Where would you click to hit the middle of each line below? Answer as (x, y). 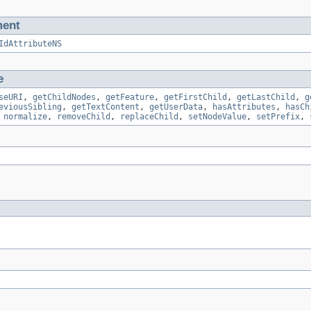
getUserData (176, 107)
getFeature (130, 98)
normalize (25, 117)
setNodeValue (217, 117)
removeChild (84, 117)
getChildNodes (64, 98)
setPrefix (278, 117)
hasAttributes (244, 107)
